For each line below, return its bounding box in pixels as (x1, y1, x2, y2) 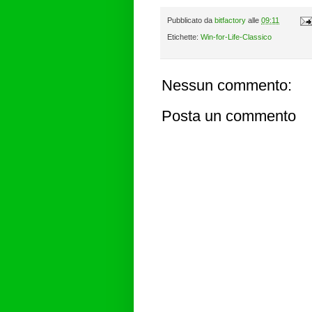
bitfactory (214, 15, 246, 24)
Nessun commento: (162, 77, 292, 95)
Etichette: (167, 33, 201, 42)
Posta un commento (162, 107, 296, 125)
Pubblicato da (167, 15, 214, 24)
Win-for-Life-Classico (201, 33, 272, 42)
